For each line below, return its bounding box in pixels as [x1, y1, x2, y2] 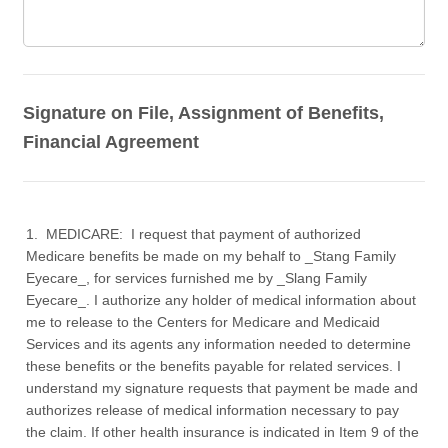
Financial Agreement [23, 132, 200, 152]
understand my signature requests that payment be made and [26, 380, 419, 396]
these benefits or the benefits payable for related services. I [26, 358, 402, 374]
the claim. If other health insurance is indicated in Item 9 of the [26, 424, 420, 440]
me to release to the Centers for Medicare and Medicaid [26, 314, 381, 330]
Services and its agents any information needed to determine [26, 336, 412, 352]
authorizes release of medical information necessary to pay [26, 402, 400, 418]
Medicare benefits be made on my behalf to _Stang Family [26, 248, 397, 264]
